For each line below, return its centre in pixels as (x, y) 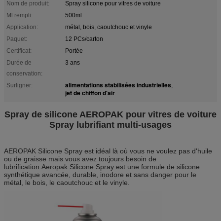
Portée (74, 51)
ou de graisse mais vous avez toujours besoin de (80, 159)
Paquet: (17, 39)
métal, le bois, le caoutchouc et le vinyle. (67, 182)
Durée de (19, 62)
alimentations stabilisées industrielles (118, 85)
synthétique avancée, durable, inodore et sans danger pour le (100, 174)
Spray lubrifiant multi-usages (110, 125)
